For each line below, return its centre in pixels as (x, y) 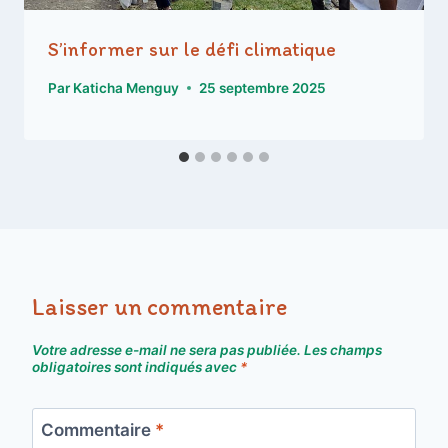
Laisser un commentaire (159, 306)
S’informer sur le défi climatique (192, 49)
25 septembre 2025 (263, 87)
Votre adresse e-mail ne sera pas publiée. (166, 349)
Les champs (343, 349)
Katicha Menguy (126, 87)
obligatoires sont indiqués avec (136, 366)
